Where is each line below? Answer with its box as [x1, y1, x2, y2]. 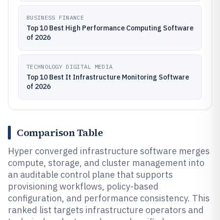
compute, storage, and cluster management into [8, 157, 204, 168]
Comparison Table [17, 126, 103, 139]
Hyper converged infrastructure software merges [8, 145, 210, 157]
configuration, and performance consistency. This [8, 192, 210, 204]
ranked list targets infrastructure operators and [8, 204, 204, 216]
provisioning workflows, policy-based [8, 181, 159, 192]
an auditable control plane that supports [8, 169, 173, 180]
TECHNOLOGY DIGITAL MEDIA [27, 63, 113, 70]
